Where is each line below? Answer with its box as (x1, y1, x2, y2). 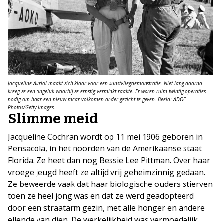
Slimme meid (8, 110, 98, 127)
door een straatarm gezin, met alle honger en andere (8, 202, 205, 214)
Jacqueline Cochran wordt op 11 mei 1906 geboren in (8, 131, 203, 143)
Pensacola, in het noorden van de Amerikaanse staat (8, 143, 202, 154)
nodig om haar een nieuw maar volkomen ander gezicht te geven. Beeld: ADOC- (8, 96, 187, 103)
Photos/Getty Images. (8, 104, 55, 111)
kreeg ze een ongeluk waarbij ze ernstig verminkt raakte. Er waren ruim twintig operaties (8, 88, 206, 95)
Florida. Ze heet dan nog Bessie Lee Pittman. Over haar (8, 155, 210, 166)
